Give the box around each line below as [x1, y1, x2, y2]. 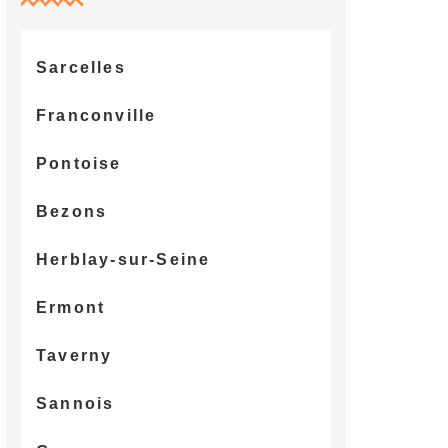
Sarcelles [35, 58, 126, 76]
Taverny [35, 346, 113, 364]
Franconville [35, 106, 157, 124]
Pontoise [35, 154, 122, 172]
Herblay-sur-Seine [35, 250, 211, 268]
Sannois [35, 394, 115, 412]
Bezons [35, 202, 108, 220]
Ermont [35, 298, 106, 316]
